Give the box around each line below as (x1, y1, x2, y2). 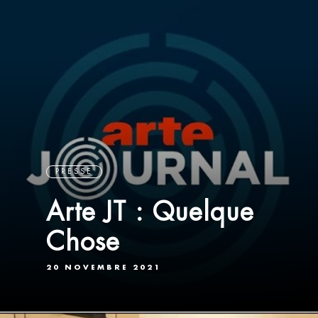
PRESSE (55, 168, 93, 175)
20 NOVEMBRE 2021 (46, 263, 161, 271)
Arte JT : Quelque (46, 199, 254, 225)
